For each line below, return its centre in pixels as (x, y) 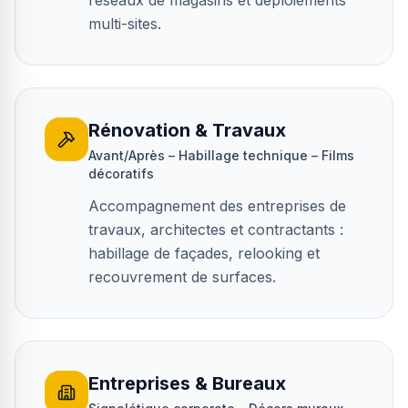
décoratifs (121, 173)
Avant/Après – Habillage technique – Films (221, 155)
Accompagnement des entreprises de (217, 206)
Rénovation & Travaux (187, 130)
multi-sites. (125, 24)
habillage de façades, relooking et (204, 253)
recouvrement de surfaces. (182, 277)
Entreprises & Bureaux (187, 383)
